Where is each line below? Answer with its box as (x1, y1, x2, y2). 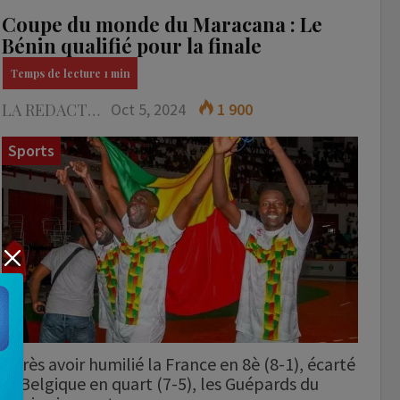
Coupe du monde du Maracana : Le (2, 10, 323, 37)
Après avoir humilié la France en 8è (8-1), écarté (2, 352, 356, 375)
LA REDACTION (87, 98, 101, 121)
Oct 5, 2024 (111, 98, 187, 120)
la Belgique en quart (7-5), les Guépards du (2, 371, 320, 395)
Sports (8, 139, 55, 161)
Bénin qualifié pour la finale (2, 31, 262, 59)
